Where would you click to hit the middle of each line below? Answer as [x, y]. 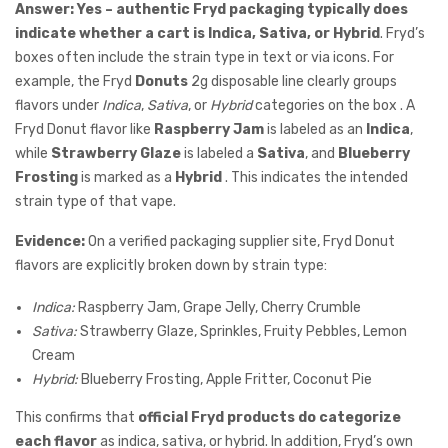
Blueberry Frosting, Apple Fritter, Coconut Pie [225, 380]
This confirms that [76, 418]
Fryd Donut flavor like [84, 130]
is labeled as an [315, 130]
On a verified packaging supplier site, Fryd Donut [240, 242]
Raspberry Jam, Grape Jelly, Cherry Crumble [218, 308]
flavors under [58, 106]
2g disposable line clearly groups [292, 82]
